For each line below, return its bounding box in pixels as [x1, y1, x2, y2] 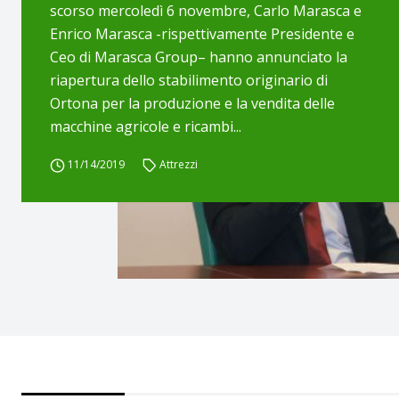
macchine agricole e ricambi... [50, 117, 241, 136]
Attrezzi [159, 157, 199, 172]
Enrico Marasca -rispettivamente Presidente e [50, 24, 354, 44]
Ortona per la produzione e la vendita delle [50, 94, 335, 113]
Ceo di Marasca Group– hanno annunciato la [50, 47, 347, 67]
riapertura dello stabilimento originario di [50, 70, 328, 90]
